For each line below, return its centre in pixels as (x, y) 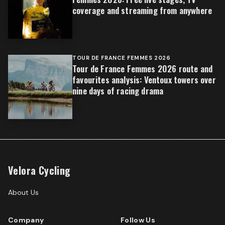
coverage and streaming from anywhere (142, 10)
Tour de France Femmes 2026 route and (143, 69)
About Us (23, 192)
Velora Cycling (39, 170)
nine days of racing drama (118, 91)
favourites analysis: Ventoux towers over (144, 80)
